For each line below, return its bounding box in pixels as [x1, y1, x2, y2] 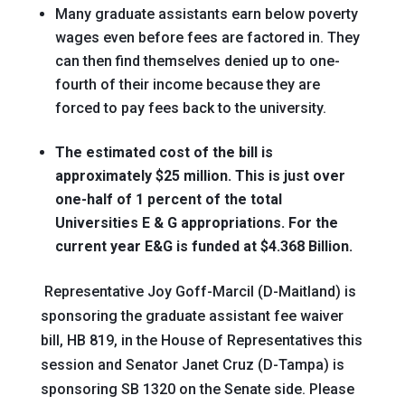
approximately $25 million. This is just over [54, 167, 345, 184]
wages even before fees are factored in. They [54, 29, 360, 46]
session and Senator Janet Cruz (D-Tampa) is [40, 356, 344, 373]
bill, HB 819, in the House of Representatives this [40, 332, 363, 349]
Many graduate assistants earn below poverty [54, 5, 358, 23]
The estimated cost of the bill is [54, 144, 273, 161]
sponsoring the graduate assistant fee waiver [40, 307, 344, 325]
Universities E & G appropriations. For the [54, 214, 338, 231]
